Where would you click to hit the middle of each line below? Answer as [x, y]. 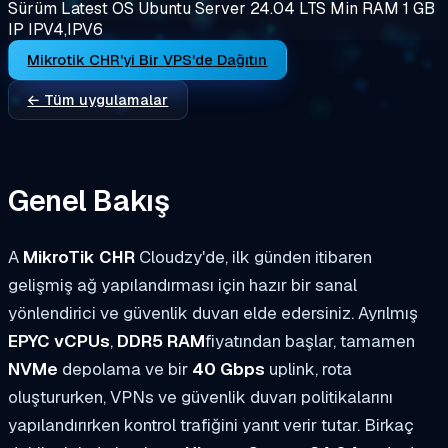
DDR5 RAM [161, 341]
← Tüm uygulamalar [98, 99]
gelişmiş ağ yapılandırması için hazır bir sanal [182, 285]
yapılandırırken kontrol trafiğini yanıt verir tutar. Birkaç [211, 425]
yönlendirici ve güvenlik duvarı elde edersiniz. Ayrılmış [213, 313]
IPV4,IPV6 [65, 29]
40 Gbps [228, 369]
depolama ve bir [125, 369]
